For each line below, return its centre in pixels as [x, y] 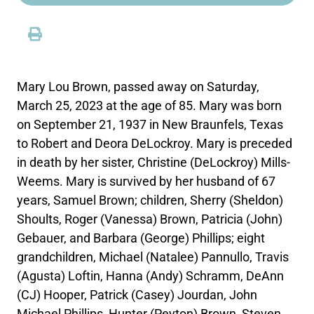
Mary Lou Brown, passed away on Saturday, [138, 86]
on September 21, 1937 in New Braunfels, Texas [150, 124]
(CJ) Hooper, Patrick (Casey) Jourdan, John [137, 294]
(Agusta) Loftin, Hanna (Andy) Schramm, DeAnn [151, 275]
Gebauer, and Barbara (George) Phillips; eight [141, 238]
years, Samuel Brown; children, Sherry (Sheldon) [150, 200]
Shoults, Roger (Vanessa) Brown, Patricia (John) [150, 219]
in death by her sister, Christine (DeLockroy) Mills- [154, 162]
